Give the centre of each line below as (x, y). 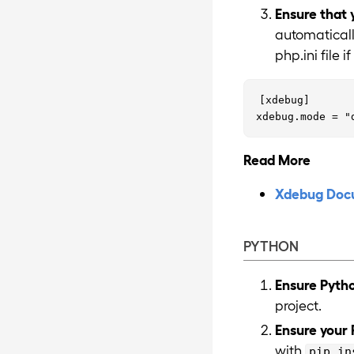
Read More (277, 159)
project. (299, 305)
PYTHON (271, 246)
